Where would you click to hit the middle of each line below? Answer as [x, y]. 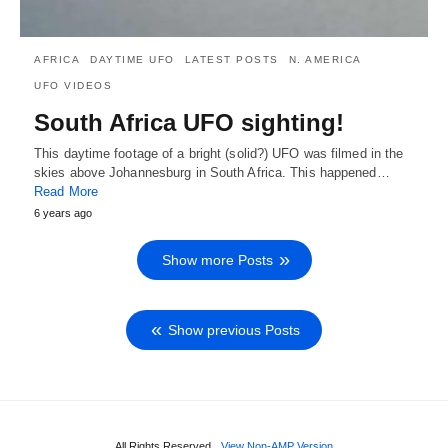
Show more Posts [217, 259]
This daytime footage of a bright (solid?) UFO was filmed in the [219, 153]
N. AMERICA [325, 59]
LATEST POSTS [231, 59]
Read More [66, 191]
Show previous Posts [234, 329]
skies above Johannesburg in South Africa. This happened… [212, 172]
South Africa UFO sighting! [189, 122]
